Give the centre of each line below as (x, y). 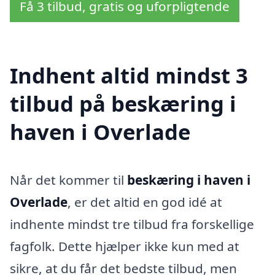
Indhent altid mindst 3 (129, 76)
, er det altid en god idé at (145, 202)
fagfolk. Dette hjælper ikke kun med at (125, 246)
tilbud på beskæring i (123, 104)
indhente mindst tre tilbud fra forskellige (132, 224)
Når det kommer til (68, 180)
